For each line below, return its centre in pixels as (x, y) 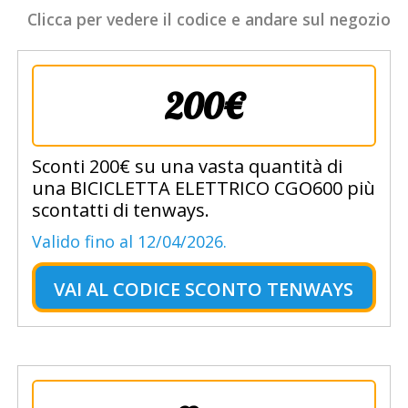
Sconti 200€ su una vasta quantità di (187, 167)
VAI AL (82, 290)
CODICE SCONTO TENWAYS (234, 290)
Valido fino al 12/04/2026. (129, 242)
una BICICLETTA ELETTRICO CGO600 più (203, 189)
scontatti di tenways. (120, 210)
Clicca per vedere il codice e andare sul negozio (209, 20)
